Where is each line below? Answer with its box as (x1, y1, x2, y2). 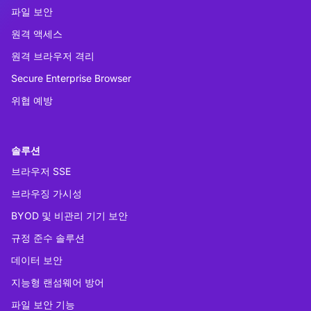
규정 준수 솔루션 (11, 232, 85, 244)
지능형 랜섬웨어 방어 (11, 276, 104, 289)
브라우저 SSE (11, 165, 71, 178)
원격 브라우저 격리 (11, 50, 94, 62)
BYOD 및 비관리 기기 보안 (11, 210, 128, 222)
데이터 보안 (11, 254, 62, 267)
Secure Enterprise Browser (11, 72, 131, 85)
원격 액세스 (11, 28, 62, 40)
